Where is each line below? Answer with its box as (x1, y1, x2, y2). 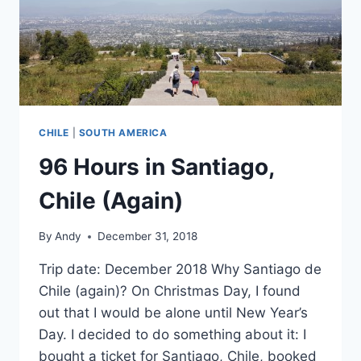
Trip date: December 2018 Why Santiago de (39, 261, 322, 278)
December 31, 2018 (98, 230, 198, 243)
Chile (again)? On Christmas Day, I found (39, 283, 301, 300)
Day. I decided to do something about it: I (39, 326, 306, 343)
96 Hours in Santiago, (39, 152, 274, 180)
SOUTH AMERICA (78, 126, 168, 139)
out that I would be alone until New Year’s (39, 305, 308, 322)
